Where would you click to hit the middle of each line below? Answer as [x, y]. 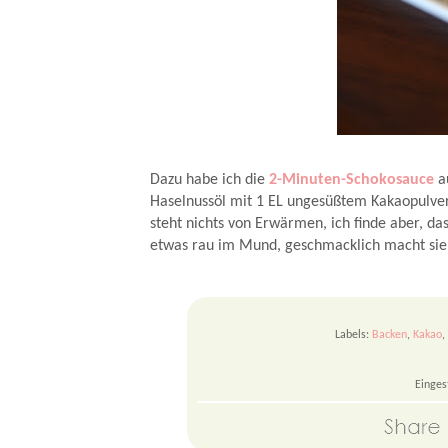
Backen [389, 335]
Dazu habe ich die [210, 180]
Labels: [353, 335]
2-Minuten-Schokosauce [352, 180]
